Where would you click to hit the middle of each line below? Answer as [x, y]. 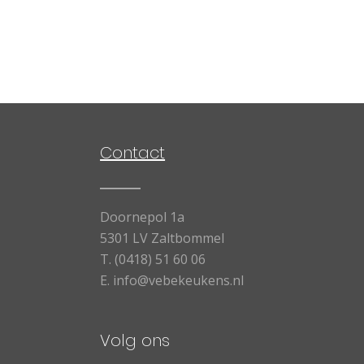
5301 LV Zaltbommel [162, 238]
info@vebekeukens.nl [179, 280]
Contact [133, 152]
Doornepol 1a [143, 217]
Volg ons [135, 340]
